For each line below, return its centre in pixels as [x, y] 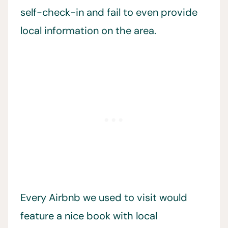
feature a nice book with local [89, 216]
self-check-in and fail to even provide [109, 12]
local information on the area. [88, 31]
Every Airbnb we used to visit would [104, 198]
